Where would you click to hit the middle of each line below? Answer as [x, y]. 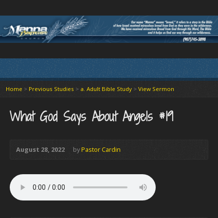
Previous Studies [51, 89]
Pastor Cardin [101, 149]
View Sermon [156, 89]
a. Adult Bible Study [106, 89]
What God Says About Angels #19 [91, 117]
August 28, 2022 [40, 149]
